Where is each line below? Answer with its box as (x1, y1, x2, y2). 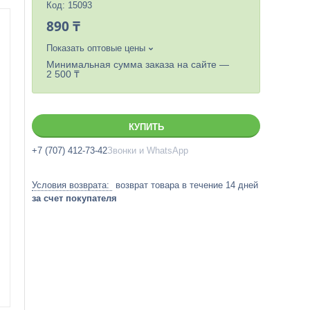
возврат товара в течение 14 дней (116, 180, 258, 190)
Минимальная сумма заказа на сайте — (46, 59, 229, 70)
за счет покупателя (32, 193, 117, 203)
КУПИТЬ (128, 122, 164, 132)
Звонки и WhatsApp (107, 145, 188, 156)
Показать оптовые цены (46, 43, 145, 53)
